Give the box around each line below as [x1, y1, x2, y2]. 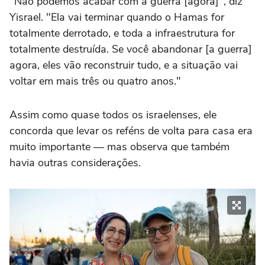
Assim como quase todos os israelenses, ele [9, 107, 216, 122]
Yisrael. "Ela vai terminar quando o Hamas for [9, 9, 224, 24]
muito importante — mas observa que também [9, 139, 230, 154]
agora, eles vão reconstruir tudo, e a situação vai [9, 57, 238, 72]
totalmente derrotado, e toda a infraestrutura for [9, 25, 235, 40]
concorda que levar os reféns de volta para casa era [9, 123, 253, 138]
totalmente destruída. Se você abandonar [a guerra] [9, 41, 252, 56]
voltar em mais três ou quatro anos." [9, 73, 181, 88]
